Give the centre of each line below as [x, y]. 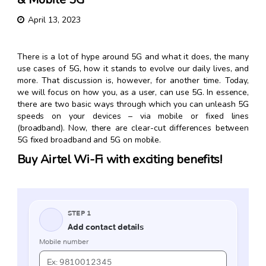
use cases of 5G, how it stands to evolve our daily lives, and [133, 69]
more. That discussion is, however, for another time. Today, [133, 81]
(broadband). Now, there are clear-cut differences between [133, 128]
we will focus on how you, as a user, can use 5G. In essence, [133, 93]
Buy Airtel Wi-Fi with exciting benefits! [119, 160]
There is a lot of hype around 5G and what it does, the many [133, 57]
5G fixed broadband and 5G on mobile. [89, 140]
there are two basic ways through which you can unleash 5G [133, 104]
